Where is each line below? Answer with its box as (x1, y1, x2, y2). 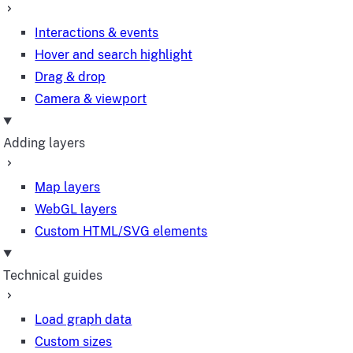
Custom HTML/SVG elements (35, 224, 208, 239)
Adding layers (3, 136, 86, 150)
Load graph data (35, 312, 132, 327)
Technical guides (3, 268, 103, 283)
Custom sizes (35, 334, 113, 349)
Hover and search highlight (35, 47, 193, 62)
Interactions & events (35, 25, 159, 40)
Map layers (35, 180, 101, 195)
